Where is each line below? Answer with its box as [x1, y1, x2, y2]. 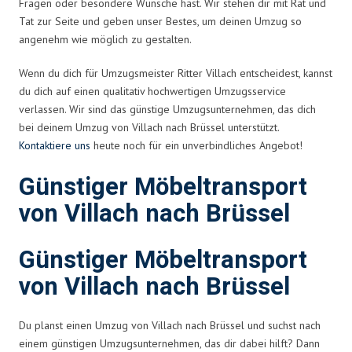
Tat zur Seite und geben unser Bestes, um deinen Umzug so [19, 13, 302, 28]
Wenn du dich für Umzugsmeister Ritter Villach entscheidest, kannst [19, 65, 332, 80]
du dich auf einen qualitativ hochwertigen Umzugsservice [19, 83, 286, 98]
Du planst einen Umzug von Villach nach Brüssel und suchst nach [19, 317, 321, 332]
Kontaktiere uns [19, 137, 90, 152]
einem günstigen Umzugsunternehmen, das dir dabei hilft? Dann [19, 335, 320, 350]
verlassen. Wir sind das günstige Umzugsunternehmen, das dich [19, 101, 316, 116]
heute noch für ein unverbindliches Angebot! [90, 137, 302, 152]
